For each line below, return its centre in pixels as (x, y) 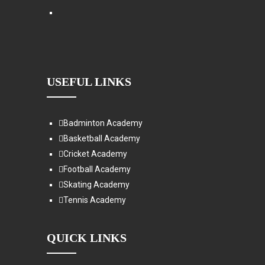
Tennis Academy (95, 200)
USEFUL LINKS (89, 82)
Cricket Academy (95, 154)
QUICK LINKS (87, 238)
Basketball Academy (102, 138)
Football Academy (97, 169)
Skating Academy (96, 185)
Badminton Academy (103, 123)
